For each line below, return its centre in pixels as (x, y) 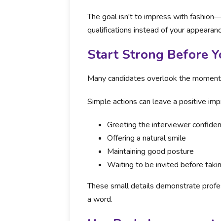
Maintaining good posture (150, 151)
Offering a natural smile (147, 138)
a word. (100, 199)
